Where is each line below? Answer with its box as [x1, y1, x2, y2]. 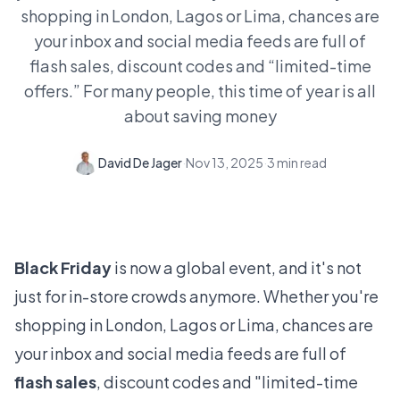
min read [277, 154, 327, 171]
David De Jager [98, 154, 182, 171]
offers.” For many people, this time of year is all [24, 80, 376, 101]
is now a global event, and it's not [112, 257, 362, 278]
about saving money [123, 105, 277, 126]
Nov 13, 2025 [186, 154, 263, 171]
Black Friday [14, 257, 112, 278]
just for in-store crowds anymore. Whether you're [14, 286, 379, 306]
